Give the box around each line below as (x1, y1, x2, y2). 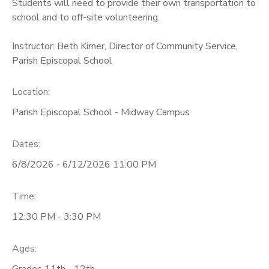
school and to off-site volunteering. (12, 10, 160, 24)
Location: (12, 85, 50, 99)
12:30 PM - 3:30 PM (12, 210, 101, 223)
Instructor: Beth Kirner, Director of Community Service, (12, 39, 238, 53)
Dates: (12, 138, 40, 151)
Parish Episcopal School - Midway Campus (12, 106, 190, 119)
